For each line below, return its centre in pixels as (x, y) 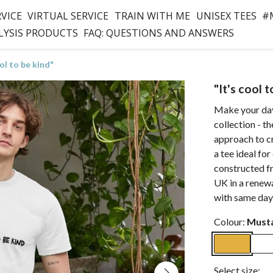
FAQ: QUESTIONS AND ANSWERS (159, 33)
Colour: (230, 222)
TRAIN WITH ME (152, 16)
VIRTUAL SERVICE (68, 16)
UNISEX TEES (226, 16)
